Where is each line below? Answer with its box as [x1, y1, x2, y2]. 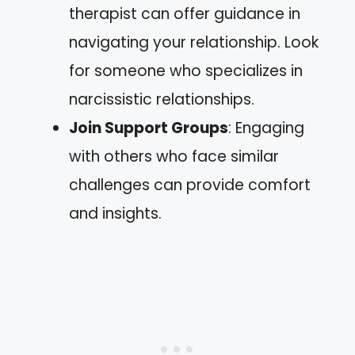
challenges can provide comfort [69, 174, 311, 196]
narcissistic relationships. [69, 88, 254, 110]
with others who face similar [69, 145, 279, 167]
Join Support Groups [69, 116, 228, 139]
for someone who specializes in [69, 59, 303, 82]
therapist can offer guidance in [69, 2, 300, 25]
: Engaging [228, 116, 304, 139]
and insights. [69, 202, 162, 224]
